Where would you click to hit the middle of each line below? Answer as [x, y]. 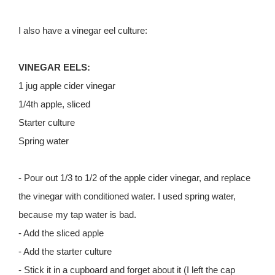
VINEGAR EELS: [54, 68]
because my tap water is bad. [77, 215]
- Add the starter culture [65, 252]
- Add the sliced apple [61, 233]
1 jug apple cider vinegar [67, 86]
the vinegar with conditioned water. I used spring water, [127, 196]
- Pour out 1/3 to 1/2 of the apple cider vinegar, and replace [134, 178]
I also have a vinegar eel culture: [83, 31]
